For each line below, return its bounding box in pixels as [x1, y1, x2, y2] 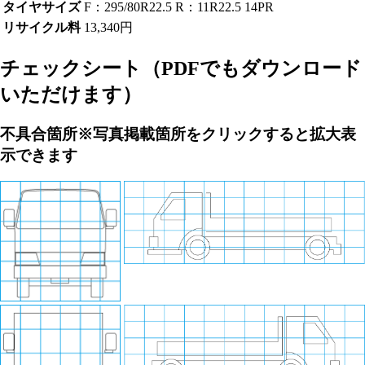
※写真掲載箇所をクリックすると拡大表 [77, 125, 356, 143]
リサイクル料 [2, 20, 81, 34]
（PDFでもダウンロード [142, 57, 362, 79]
